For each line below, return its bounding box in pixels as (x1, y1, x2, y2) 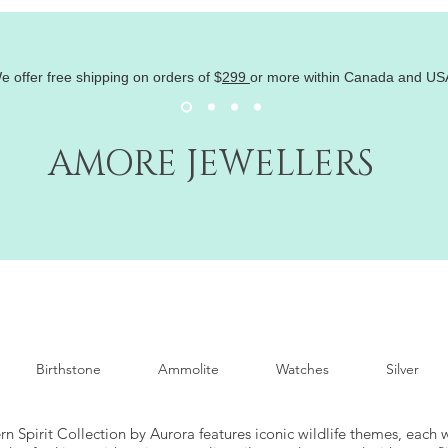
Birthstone (35, 359, 101, 378)
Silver (385, 359, 419, 378)
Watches (275, 359, 329, 378)
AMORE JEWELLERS (48, 141, 374, 188)
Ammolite (157, 359, 219, 378)
